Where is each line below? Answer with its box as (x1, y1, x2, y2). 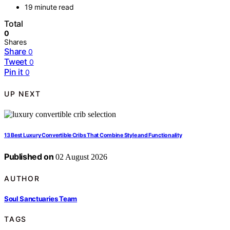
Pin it (4, 67, 23, 78)
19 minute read (25, 3, 74, 12)
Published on (4, 151, 54, 162)
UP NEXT (4, 89, 41, 98)
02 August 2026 (53, 152, 108, 162)
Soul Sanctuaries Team (4, 194, 78, 203)
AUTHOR (4, 174, 40, 183)
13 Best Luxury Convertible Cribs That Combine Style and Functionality (4, 132, 182, 139)
